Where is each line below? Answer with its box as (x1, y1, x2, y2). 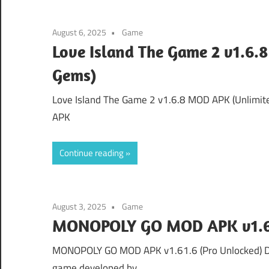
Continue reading (59, 145, 124, 160)
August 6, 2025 (52, 25, 106, 38)
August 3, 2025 (52, 199, 106, 213)
